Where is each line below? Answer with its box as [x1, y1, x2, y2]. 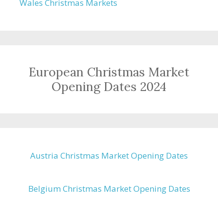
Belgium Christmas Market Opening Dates [28, 183, 190, 195]
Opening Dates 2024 [52, 79, 166, 95]
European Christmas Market [29, 64, 189, 80]
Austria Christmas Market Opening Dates [30, 150, 188, 162]
